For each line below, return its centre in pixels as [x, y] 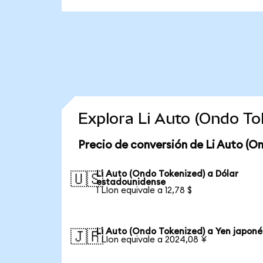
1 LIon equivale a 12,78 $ [144, 190]
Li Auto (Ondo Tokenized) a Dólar [168, 174]
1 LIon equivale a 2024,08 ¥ [152, 240]
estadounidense [131, 182]
